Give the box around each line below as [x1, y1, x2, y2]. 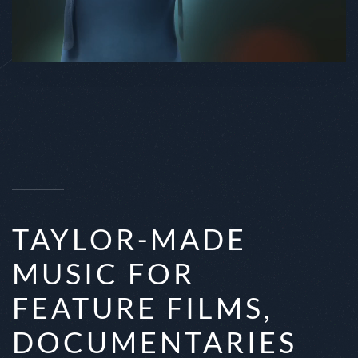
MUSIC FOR [12, 256, 195, 292]
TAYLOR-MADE [12, 221, 247, 257]
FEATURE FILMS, [12, 290, 273, 326]
